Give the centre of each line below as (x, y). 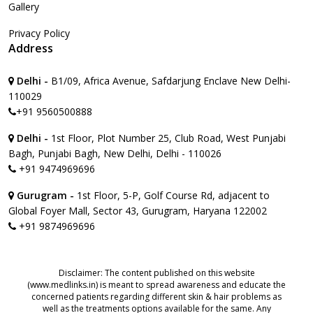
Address (31, 49)
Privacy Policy (39, 34)
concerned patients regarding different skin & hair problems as (156, 297)
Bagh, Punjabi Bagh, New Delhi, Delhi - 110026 (115, 154)
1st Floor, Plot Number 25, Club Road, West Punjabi (168, 138)
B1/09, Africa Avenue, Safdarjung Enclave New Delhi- (171, 81)
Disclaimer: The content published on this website (156, 273)
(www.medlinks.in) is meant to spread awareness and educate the (156, 285)
